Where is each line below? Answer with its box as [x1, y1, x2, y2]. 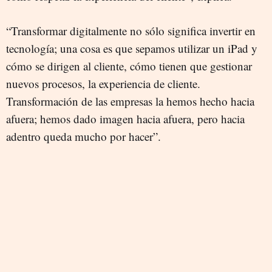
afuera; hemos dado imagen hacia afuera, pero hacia [6, 111, 245, 127]
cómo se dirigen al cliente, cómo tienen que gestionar [6, 58, 252, 74]
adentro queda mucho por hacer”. [6, 129, 161, 144]
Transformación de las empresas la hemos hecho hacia [6, 93, 254, 109]
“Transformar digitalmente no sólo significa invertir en [6, 23, 256, 39]
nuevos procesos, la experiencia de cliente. [6, 76, 200, 92]
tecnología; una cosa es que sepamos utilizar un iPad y [6, 41, 257, 56]
